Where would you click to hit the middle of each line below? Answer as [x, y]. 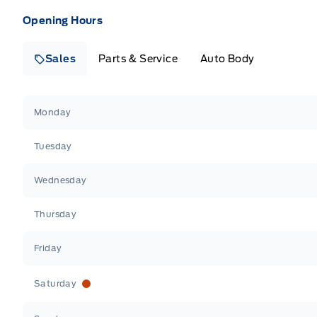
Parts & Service [138, 58]
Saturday [56, 283]
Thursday [56, 214]
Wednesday [60, 180]
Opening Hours [63, 20]
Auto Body [227, 58]
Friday [48, 248]
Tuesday [53, 146]
